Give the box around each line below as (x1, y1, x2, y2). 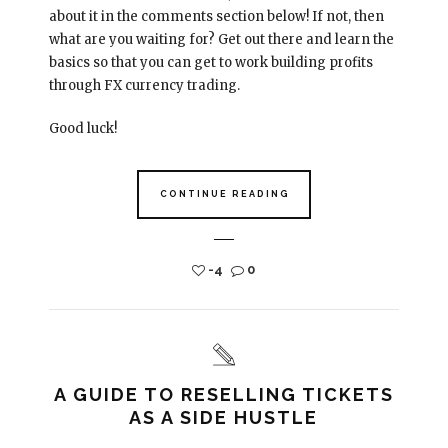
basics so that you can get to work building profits (48, 53, 373, 71)
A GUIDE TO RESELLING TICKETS (53, 383, 394, 405)
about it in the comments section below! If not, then (48, 7, 384, 25)
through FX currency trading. (48, 76, 240, 94)
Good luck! (48, 119, 117, 137)
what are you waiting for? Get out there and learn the (48, 30, 394, 48)
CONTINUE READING (159, 188, 290, 199)
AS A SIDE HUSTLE (129, 406, 319, 428)
